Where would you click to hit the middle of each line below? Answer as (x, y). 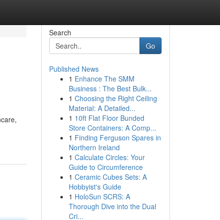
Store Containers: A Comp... (112, 128)
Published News (74, 69)
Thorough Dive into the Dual (112, 206)
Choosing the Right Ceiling (116, 98)
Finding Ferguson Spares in (118, 137)
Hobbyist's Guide (95, 187)
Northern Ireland (94, 147)
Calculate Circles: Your (110, 157)
